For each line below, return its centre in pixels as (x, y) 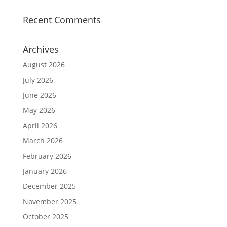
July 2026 (38, 80)
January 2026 (45, 171)
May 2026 (39, 110)
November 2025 (49, 201)
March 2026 (43, 141)
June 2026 (39, 95)
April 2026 (40, 125)
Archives (41, 49)
